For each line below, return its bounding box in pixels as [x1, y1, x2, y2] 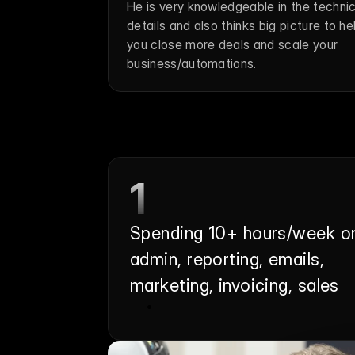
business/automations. [127, 55, 257, 71]
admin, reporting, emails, [130, 249, 325, 269]
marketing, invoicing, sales [130, 275, 339, 296]
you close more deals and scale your [127, 36, 338, 52]
